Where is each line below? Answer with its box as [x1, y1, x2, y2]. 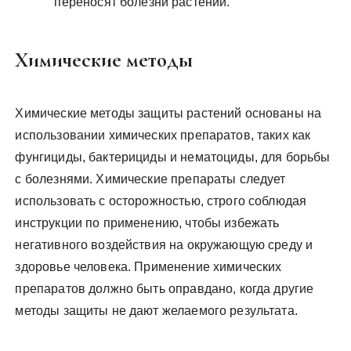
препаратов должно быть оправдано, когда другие [15, 281, 314, 295]
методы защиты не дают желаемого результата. [15, 303, 298, 317]
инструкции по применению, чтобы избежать [15, 215, 280, 230]
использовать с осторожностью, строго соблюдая [15, 194, 307, 208]
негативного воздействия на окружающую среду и [15, 237, 313, 251]
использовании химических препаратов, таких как [15, 128, 311, 142]
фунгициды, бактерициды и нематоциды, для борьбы [15, 150, 331, 164]
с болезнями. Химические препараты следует [15, 172, 286, 186]
